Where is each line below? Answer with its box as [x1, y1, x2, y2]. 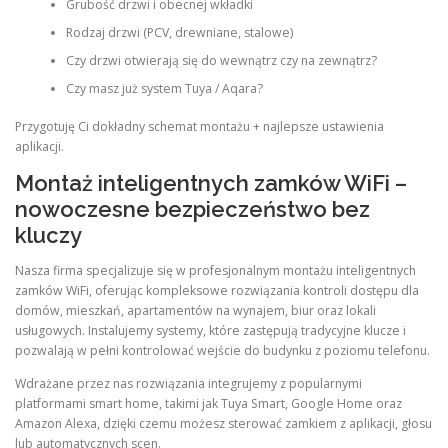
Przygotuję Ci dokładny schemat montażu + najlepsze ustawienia [15, 117, 384, 135]
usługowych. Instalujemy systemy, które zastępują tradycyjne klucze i [15, 322, 406, 340]
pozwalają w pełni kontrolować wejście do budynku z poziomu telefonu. [15, 342, 430, 360]
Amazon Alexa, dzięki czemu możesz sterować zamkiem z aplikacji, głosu [15, 415, 432, 433]
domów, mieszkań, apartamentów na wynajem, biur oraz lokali [15, 302, 376, 320]
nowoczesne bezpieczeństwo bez [15, 196, 370, 222]
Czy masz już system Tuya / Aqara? [65, 79, 263, 97]
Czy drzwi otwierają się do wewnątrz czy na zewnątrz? [65, 51, 377, 69]
